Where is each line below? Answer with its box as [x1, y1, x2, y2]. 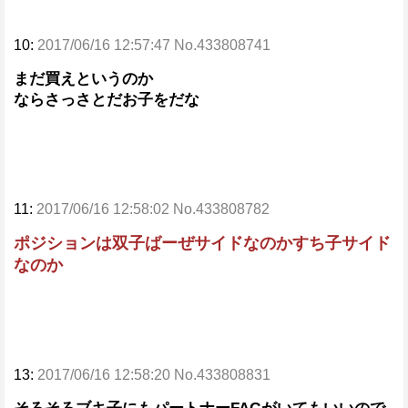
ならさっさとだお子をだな [14, 91, 199, 108]
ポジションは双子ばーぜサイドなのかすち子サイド [14, 234, 391, 252]
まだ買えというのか [14, 70, 153, 87]
